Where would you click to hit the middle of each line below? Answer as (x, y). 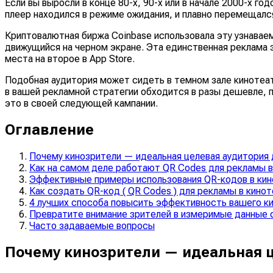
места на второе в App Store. (70, 58)
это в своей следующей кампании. (81, 103)
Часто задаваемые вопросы (92, 225)
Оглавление (49, 129)
